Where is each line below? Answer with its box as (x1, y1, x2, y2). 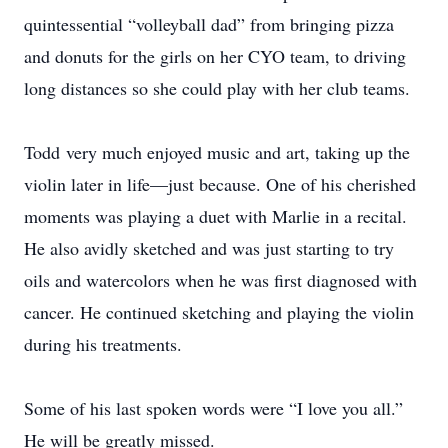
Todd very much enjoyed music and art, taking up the (24, 140, 410, 164)
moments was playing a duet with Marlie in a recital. (24, 204, 407, 228)
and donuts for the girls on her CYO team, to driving (24, 44, 406, 68)
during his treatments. (24, 332, 182, 356)
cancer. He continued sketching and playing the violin (24, 300, 414, 324)
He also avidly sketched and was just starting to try (24, 236, 394, 260)
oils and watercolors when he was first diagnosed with (24, 268, 417, 292)
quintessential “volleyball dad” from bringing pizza (24, 12, 394, 36)
